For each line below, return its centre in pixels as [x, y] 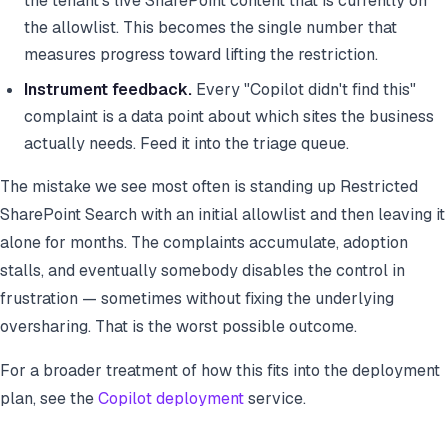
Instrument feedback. [108, 90]
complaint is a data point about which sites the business [229, 117]
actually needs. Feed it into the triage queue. [186, 144]
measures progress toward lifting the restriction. [201, 55]
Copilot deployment [171, 399]
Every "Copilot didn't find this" [304, 90]
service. [275, 399]
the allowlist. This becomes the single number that [210, 28]
